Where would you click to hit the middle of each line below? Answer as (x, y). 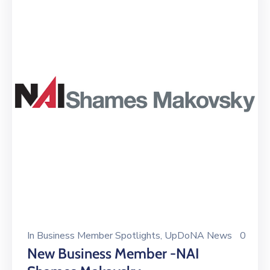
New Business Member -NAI (113, 254)
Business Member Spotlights (99, 236)
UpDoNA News (198, 236)
